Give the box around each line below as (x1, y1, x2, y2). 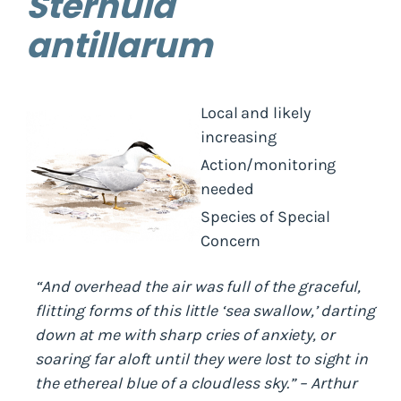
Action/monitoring (200, 154, 337, 175)
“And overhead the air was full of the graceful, (35, 276, 362, 296)
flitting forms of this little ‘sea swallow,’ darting (35, 300, 375, 320)
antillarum (26, 21, 212, 69)
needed (200, 178, 254, 199)
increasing (200, 126, 277, 147)
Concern (200, 230, 261, 251)
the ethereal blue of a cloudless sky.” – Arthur (35, 372, 358, 393)
